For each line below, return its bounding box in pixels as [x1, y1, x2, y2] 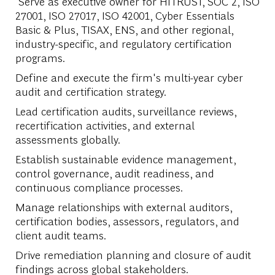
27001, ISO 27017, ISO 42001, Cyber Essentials [15, 7, 234, 22]
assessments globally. [15, 131, 120, 146]
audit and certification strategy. [15, 83, 166, 98]
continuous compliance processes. [15, 179, 183, 194]
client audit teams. [15, 227, 106, 242]
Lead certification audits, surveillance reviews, [15, 103, 236, 118]
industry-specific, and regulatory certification [15, 36, 232, 50]
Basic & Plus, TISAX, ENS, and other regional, [15, 21, 233, 36]
